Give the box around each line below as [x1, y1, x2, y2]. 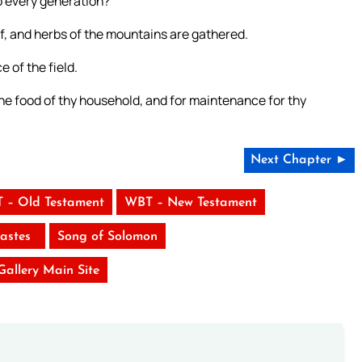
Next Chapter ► [250, 153, 348, 166]
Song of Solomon [57, 229, 158, 243]
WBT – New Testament [124, 196, 257, 209]
